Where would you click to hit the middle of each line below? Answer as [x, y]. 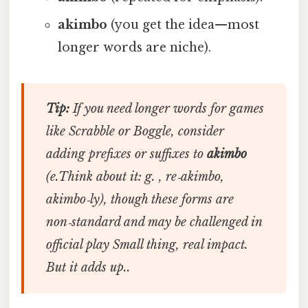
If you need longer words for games [166, 109]
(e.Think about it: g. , [106, 177]
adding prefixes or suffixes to [126, 154]
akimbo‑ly [73, 200]
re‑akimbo [193, 177]
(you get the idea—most [183, 25]
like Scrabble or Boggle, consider [135, 132]
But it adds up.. [88, 268]
